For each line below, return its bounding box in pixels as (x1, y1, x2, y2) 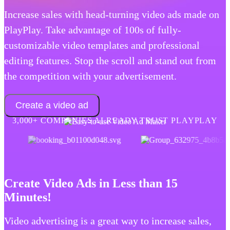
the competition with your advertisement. (4, 70, 177, 82)
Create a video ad (15, 100, 88, 110)
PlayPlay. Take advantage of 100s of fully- (4, 24, 181, 35)
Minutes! (4, 190, 51, 204)
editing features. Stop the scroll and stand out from (4, 54, 216, 66)
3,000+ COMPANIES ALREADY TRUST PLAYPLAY (12, 116, 218, 125)
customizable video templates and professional (4, 39, 200, 51)
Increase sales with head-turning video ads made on (4, 8, 219, 20)
